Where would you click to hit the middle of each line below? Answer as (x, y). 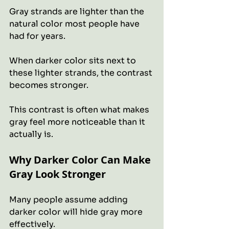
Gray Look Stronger (58, 174)
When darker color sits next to (74, 61)
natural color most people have (75, 24)
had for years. (37, 36)
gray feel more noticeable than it (78, 122)
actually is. (31, 134)
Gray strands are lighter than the (78, 12)
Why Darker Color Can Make (81, 160)
